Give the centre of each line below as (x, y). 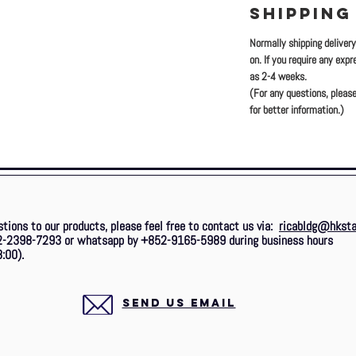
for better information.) (297, 110)
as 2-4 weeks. (278, 76)
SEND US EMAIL (179, 303)
